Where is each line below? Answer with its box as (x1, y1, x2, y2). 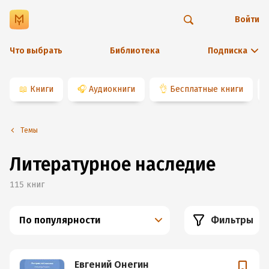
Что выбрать (10, 46, 62, 56)
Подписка (208, 46, 247, 56)
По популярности (19, 214, 100, 226)
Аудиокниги (89, 84, 135, 94)
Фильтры (211, 214, 253, 226)
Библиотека (109, 46, 160, 56)
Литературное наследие (10, 154, 216, 175)
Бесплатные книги (170, 84, 243, 94)
